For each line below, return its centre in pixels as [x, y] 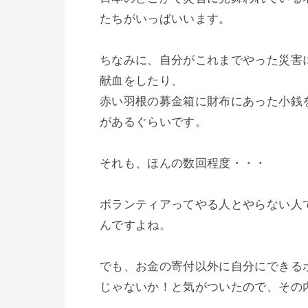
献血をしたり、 [142, 81]
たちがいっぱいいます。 [165, 19]
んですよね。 [136, 225]
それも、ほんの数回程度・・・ [183, 164]
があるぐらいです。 [154, 122]
